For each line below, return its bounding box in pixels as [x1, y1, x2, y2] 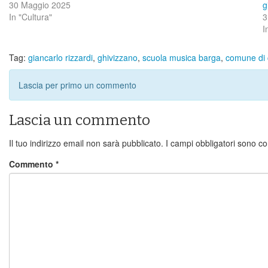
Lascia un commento [9, 111, 150, 129]
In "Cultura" [9, 10, 52, 23]
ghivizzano [98, 51, 138, 63]
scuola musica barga [142, 51, 221, 63]
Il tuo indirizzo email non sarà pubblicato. [9, 136, 163, 149]
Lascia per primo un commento [19, 78, 136, 91]
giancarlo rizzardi [28, 51, 93, 63]
